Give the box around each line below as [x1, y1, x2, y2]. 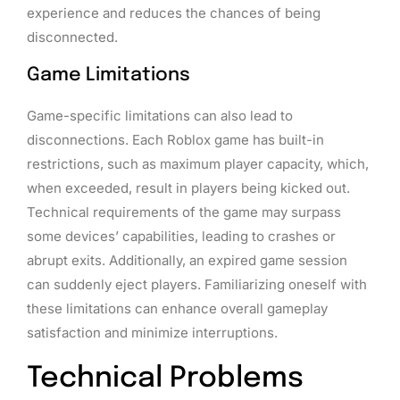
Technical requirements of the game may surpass [27, 204, 341, 221]
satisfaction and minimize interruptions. [27, 324, 278, 342]
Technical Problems [27, 363, 304, 394]
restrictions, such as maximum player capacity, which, [27, 155, 369, 173]
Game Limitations [27, 65, 190, 86]
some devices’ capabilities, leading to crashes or [27, 228, 336, 246]
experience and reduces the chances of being [27, 4, 321, 21]
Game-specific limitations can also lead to [27, 107, 293, 125]
